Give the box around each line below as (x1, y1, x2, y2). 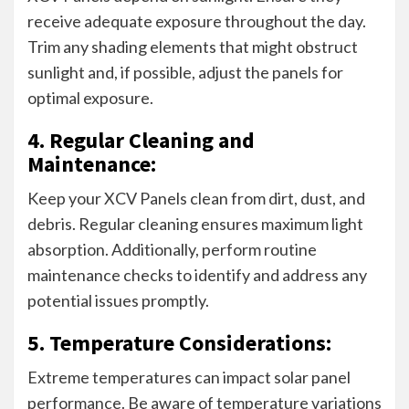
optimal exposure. (27, 87, 153, 108)
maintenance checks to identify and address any (27, 264, 367, 285)
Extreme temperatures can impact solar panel (27, 366, 351, 387)
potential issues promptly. (27, 289, 209, 310)
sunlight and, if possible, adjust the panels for (27, 61, 343, 82)
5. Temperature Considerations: (27, 328, 331, 357)
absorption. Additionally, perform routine (27, 238, 317, 259)
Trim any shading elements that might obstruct (27, 36, 358, 57)
